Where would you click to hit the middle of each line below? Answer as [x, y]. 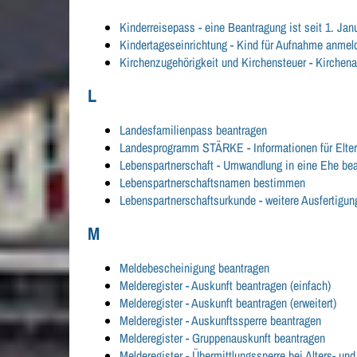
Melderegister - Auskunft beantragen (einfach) [226, 286]
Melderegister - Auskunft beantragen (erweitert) [228, 303]
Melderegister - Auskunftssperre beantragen [221, 321]
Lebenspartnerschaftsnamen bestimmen [213, 183]
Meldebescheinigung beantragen [195, 268]
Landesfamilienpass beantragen [194, 130]
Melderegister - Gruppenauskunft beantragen [223, 338]
